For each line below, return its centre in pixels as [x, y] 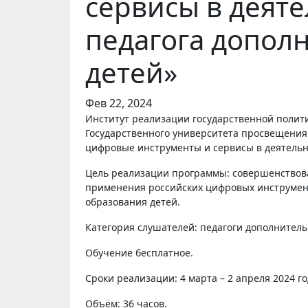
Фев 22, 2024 [119, 103]
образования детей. [133, 202]
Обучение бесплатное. [139, 253]
